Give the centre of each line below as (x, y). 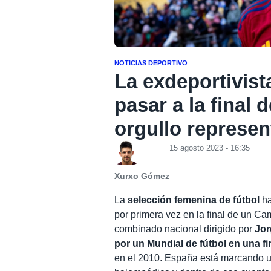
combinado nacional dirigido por (185, 229)
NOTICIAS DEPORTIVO (151, 63)
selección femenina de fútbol (194, 200)
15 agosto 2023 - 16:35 (210, 148)
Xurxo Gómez (142, 176)
